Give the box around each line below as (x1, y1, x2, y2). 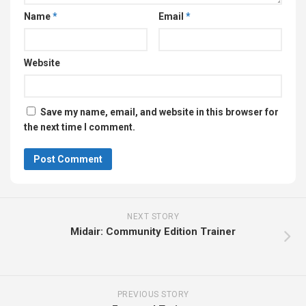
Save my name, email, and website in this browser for (40, 107, 279, 118)
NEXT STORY (127, 212, 179, 222)
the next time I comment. (24, 122, 135, 133)
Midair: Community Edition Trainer (70, 225, 236, 238)
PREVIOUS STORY (117, 290, 189, 300)
